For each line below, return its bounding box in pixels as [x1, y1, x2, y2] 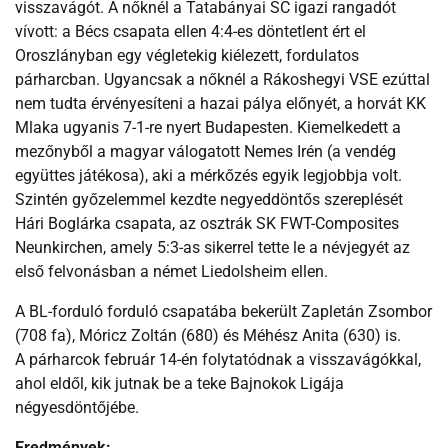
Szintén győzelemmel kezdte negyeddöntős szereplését [15, 189, 403, 209]
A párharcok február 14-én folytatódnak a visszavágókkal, [15, 349, 421, 369]
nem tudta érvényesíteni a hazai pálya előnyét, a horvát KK [15, 93, 426, 113]
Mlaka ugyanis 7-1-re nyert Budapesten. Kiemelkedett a [15, 117, 401, 137]
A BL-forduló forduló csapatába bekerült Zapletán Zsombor [15, 301, 432, 321]
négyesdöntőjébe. [15, 397, 139, 417]
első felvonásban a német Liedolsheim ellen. [15, 261, 328, 281]
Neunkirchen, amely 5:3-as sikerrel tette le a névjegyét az [15, 237, 410, 257]
